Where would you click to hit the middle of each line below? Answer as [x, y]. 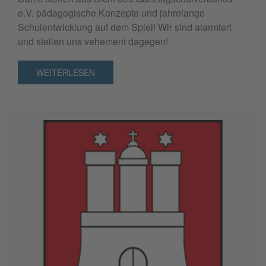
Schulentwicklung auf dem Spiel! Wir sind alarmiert [125, 27]
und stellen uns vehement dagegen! [93, 42]
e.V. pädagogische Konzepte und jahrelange [111, 13]
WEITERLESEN [66, 73]
